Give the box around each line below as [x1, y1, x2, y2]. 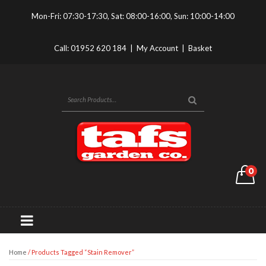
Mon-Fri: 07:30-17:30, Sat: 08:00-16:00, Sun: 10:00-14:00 [31, 11, 235, 21]
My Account [137, 43, 178, 53]
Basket [188, 43, 212, 53]
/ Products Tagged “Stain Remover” [27, 248, 134, 256]
